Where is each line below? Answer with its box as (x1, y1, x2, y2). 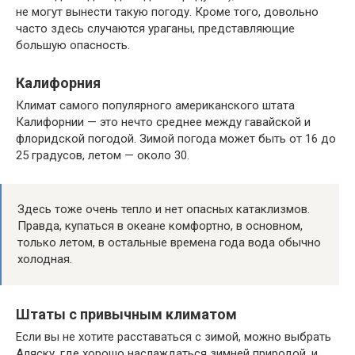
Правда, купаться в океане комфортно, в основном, (17, 218, 303, 233)
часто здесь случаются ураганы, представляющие (16, 21, 295, 36)
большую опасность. (16, 37, 130, 52)
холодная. (17, 251, 72, 266)
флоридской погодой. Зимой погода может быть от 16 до (16, 131, 336, 146)
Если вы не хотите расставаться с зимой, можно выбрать (16, 329, 331, 344)
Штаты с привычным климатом (16, 305, 237, 323)
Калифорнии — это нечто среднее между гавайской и (16, 114, 311, 129)
